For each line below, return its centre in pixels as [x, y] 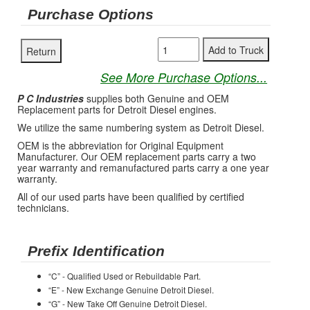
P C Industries [51, 98]
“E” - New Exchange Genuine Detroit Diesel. [131, 290]
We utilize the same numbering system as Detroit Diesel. [141, 127]
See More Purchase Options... [184, 77]
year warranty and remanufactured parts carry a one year [143, 167]
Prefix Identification [96, 251]
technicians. [43, 208]
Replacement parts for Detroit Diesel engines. [117, 109]
